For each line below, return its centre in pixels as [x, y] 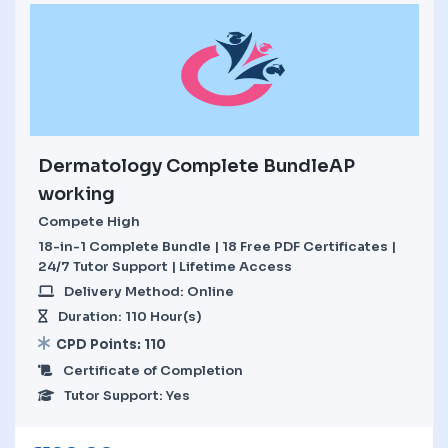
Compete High [89, 221]
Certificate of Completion [153, 370]
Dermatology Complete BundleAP [196, 165]
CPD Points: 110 [111, 344]
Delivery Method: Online [149, 291]
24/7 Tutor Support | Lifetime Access [165, 266]
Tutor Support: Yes [127, 395]
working [76, 193]
